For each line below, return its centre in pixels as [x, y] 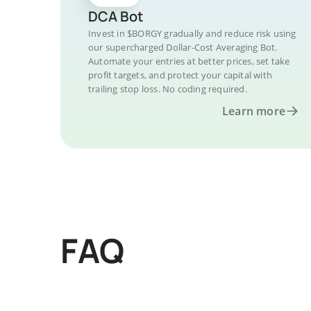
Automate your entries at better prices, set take [189, 61]
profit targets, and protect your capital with [180, 75]
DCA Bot [116, 16]
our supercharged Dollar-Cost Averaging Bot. [183, 47]
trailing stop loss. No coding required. [168, 89]
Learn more [254, 111]
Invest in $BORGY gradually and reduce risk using [192, 33]
